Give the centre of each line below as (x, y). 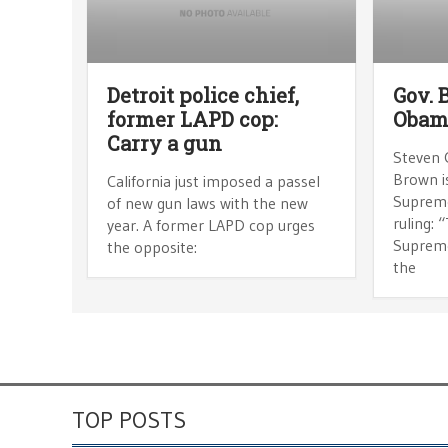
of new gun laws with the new (207, 202)
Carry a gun (164, 142)
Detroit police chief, (203, 94)
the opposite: (152, 246)
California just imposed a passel (213, 180)
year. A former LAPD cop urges (211, 224)
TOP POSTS (129, 419)
